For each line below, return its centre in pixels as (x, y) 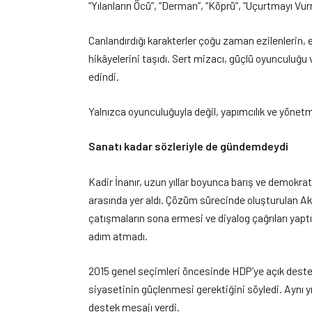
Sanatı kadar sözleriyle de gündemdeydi (189, 146)
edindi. (104, 77)
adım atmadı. (118, 235)
